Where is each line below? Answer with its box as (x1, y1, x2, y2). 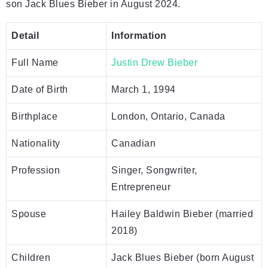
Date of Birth (11, 84, 68, 95)
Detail (11, 30, 39, 41)
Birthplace (11, 111, 57, 121)
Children (11, 252, 50, 263)
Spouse (11, 208, 46, 219)
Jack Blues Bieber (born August (111, 252, 254, 263)
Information (111, 30, 167, 41)
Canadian (111, 138, 156, 148)
